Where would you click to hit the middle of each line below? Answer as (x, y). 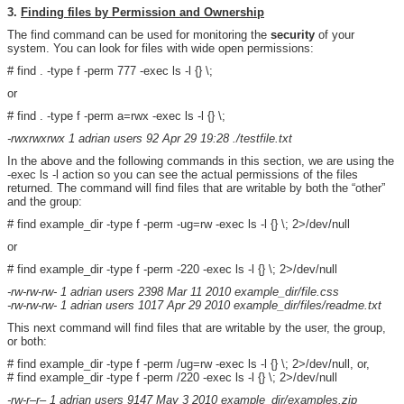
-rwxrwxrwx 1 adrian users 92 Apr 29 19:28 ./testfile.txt (150, 138)
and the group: (45, 202)
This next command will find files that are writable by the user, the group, (197, 328)
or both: (27, 341)
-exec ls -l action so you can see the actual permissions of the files (183, 174)
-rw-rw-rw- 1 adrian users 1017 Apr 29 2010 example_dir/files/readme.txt (194, 305)
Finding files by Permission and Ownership (142, 12)
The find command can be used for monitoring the (139, 35)
